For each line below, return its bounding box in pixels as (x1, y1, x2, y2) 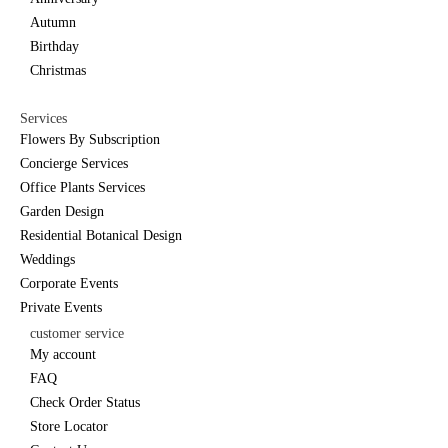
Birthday (30, 38, 79, 54)
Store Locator (30, 419, 108, 435)
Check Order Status (30, 395, 140, 411)
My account (30, 347, 96, 363)
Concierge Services (20, 155, 128, 171)
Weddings (20, 251, 75, 267)
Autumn (30, 14, 76, 30)
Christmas (30, 62, 86, 78)
